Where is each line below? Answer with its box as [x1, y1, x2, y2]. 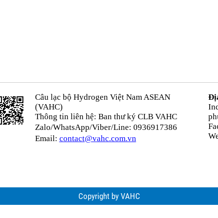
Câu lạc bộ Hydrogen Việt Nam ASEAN [35, 92, 170, 102]
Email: [35, 134, 59, 143]
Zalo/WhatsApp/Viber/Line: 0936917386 [35, 123, 177, 132]
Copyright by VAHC [78, 191, 140, 201]
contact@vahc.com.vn [59, 134, 136, 143]
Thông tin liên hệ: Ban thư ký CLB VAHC [35, 112, 177, 121]
